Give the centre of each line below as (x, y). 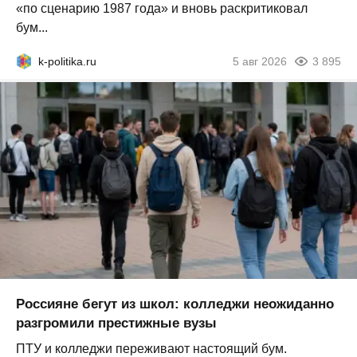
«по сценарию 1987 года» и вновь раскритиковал (162, 9)
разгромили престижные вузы (116, 323)
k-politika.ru (67, 62)
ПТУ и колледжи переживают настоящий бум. (151, 348)
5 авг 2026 (260, 62)
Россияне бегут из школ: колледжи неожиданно (175, 304)
